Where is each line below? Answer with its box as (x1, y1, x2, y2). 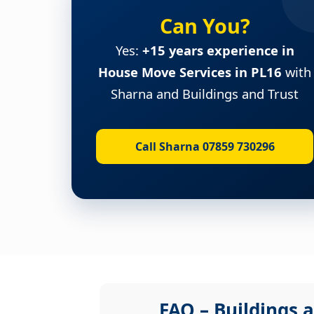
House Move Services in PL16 (98, 62, 282, 81)
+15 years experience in (142, 41, 294, 59)
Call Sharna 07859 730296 (135, 138, 275, 154)
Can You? (159, 11, 250, 39)
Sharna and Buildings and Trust (111, 84, 299, 102)
